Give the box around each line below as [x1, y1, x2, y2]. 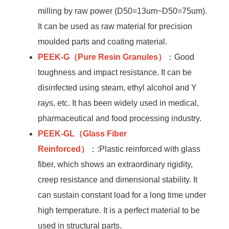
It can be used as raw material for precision [38, 22, 193, 31]
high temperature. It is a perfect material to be [38, 206, 200, 215]
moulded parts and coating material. [38, 37, 168, 47]
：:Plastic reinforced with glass [89, 145, 201, 154]
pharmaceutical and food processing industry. [38, 114, 202, 123]
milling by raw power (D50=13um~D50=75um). [38, 7, 208, 16]
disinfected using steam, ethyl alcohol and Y [38, 83, 197, 93]
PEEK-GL [38, 129, 75, 139]
